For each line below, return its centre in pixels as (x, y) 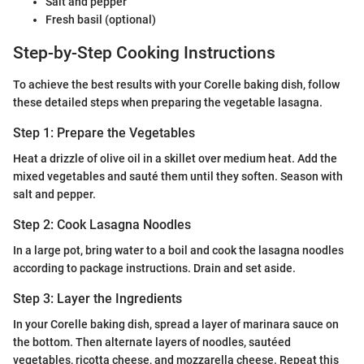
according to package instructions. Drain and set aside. (154, 269)
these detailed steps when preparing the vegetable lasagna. (168, 102)
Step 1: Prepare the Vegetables (104, 132)
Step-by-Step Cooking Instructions (144, 53)
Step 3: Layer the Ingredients (97, 299)
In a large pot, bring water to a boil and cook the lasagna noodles (178, 251)
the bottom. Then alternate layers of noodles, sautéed (152, 342)
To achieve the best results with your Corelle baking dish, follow (176, 84)
